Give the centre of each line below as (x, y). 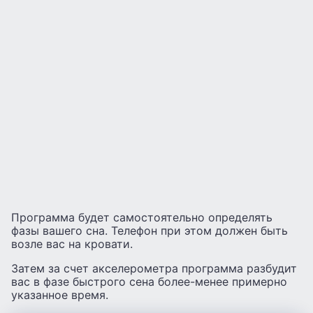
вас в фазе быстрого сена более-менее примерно (149, 282)
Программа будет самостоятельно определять (142, 218)
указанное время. (60, 295)
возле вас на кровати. (72, 244)
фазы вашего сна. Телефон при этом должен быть (150, 231)
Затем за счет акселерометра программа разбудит (154, 269)
